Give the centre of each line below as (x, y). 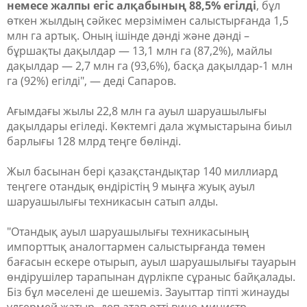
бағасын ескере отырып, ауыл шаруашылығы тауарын (151, 262)
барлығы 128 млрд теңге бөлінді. (94, 141)
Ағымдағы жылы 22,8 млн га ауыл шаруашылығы (137, 111)
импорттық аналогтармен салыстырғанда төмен (136, 247)
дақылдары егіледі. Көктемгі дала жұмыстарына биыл (149, 126)
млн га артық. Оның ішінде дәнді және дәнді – (128, 36)
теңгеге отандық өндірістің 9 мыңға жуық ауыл (131, 186)
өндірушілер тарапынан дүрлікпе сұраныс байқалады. (151, 277)
